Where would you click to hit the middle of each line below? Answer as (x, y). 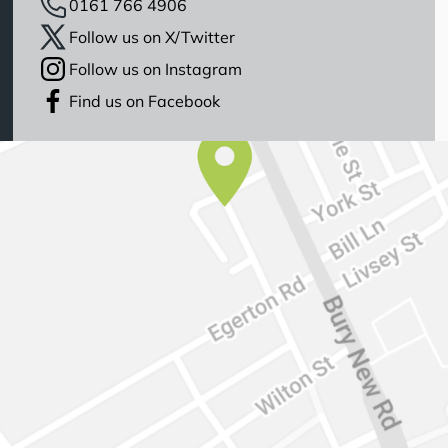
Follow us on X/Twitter (152, 37)
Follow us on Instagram (156, 69)
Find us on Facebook (145, 101)
